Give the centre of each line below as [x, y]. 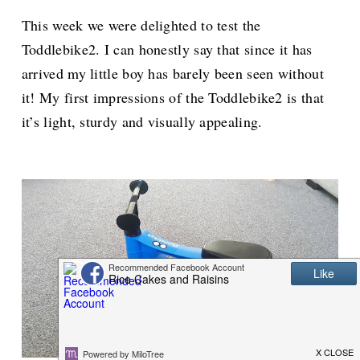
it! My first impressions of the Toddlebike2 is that [173, 98]
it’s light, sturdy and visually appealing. [142, 122]
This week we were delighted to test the [141, 25]
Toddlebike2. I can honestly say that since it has [167, 49]
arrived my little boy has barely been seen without [172, 74]
